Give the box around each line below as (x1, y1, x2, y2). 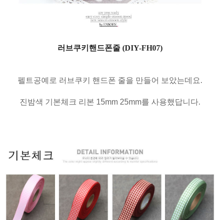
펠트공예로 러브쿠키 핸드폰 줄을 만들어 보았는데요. (18, 76, 202, 85)
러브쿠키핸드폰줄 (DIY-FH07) (57, 44, 163, 53)
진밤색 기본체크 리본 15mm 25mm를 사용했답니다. (20, 98, 200, 107)
